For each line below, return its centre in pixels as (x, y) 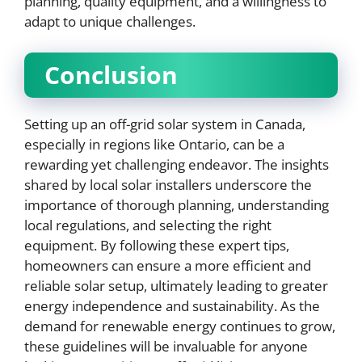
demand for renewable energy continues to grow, (180, 326)
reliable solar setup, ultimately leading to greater (176, 285)
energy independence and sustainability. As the (172, 305)
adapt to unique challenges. (110, 21)
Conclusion (111, 74)
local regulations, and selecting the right (148, 225)
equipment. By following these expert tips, (157, 245)
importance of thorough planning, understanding (177, 204)
